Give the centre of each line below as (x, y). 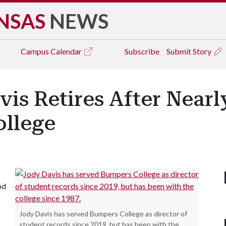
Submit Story (190, 51)
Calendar (67, 51)
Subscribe (142, 51)
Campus (36, 51)
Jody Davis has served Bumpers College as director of (103, 214)
